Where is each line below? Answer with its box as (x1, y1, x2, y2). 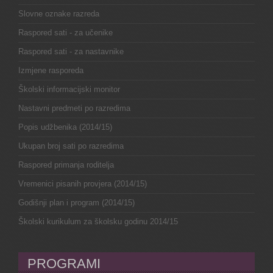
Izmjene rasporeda (18, 65, 83, 75)
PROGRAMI (27, 255, 101, 271)
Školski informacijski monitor (18, 84, 120, 94)
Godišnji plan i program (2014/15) (18, 197, 135, 207)
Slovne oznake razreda (18, 9, 99, 18)
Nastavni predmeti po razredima (18, 103, 130, 113)
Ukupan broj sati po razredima (18, 141, 124, 151)
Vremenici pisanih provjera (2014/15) (18, 179, 147, 188)
